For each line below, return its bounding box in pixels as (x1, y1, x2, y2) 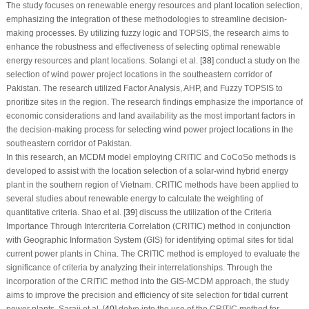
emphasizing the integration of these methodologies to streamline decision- (6, 14, 287, 25)
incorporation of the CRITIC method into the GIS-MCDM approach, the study (6, 277, 289, 287)
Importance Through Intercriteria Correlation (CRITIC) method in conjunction (6, 221, 290, 232)
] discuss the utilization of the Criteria (134, 208, 272, 218)
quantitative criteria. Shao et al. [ (6, 208, 126, 218)
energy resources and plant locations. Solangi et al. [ (6, 56, 202, 66)
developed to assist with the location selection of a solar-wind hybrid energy (6, 166, 288, 177)
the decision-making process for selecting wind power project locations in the (6, 125, 293, 135)
